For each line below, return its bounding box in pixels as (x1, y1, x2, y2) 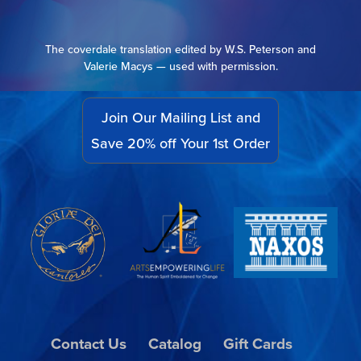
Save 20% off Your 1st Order (91, 133, 270, 155)
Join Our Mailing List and (101, 107, 260, 129)
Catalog (148, 332, 201, 356)
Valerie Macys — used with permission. (83, 58, 278, 75)
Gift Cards (223, 332, 293, 356)
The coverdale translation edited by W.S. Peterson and (45, 41, 316, 58)
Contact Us (51, 332, 127, 356)
